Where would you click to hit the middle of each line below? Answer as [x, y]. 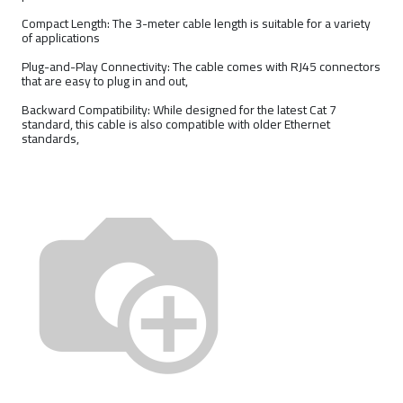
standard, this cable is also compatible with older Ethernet [176, 124]
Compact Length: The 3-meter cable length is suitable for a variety [196, 23]
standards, [50, 138]
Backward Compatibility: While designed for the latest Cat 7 [179, 109]
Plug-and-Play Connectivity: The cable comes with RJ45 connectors [201, 66]
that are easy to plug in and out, [106, 81]
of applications [61, 37]
